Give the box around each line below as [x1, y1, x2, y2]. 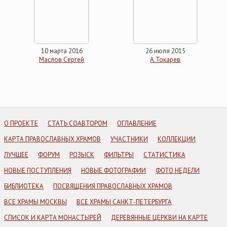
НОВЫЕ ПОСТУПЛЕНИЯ [4, 166, 71, 175]
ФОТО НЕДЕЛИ [156, 166, 200, 175]
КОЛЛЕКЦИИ [158, 135, 196, 143]
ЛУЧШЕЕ [4, 150, 28, 159]
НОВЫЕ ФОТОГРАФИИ [81, 166, 146, 175]
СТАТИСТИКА [143, 150, 185, 159]
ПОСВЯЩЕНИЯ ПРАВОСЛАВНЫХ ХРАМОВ [53, 182, 172, 191]
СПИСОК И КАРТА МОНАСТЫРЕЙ [4, 213, 101, 222]
